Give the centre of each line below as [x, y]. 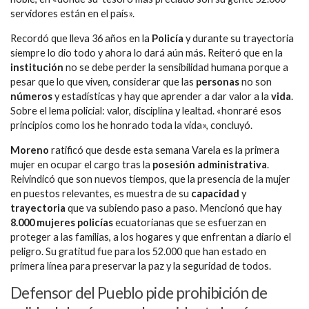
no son [257, 82]
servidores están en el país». [72, 14]
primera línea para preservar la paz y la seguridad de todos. [141, 266]
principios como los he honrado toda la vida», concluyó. [131, 126]
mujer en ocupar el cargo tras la [81, 164]
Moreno [30, 150]
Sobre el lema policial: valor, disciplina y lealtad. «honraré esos [146, 111]
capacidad [216, 193]
